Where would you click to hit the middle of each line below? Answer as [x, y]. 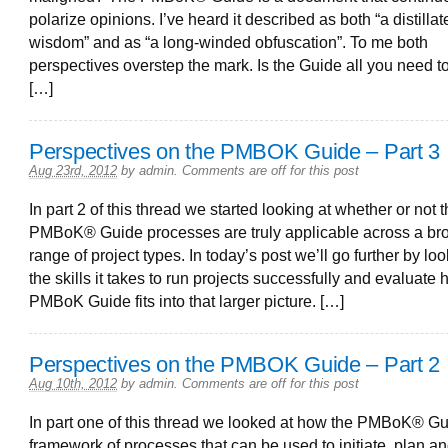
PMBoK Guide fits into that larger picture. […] [186, 301]
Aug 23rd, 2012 [73, 170]
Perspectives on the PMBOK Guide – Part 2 [234, 364]
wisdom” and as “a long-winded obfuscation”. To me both [228, 42]
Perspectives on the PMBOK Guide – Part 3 [234, 151]
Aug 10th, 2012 [73, 383]
